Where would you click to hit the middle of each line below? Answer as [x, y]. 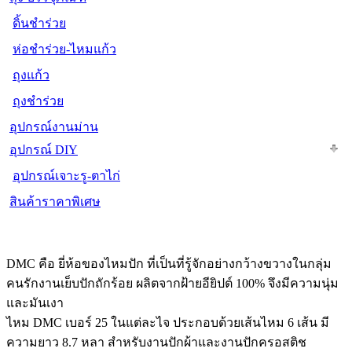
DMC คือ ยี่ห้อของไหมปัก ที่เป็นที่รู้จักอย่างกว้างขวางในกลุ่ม [169, 264]
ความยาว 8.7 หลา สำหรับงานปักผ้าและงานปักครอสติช [156, 343]
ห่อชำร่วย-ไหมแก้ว [64, 49]
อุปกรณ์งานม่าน [54, 127]
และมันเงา [35, 303]
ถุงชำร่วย [38, 101]
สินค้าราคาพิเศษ [55, 202]
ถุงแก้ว [31, 75]
